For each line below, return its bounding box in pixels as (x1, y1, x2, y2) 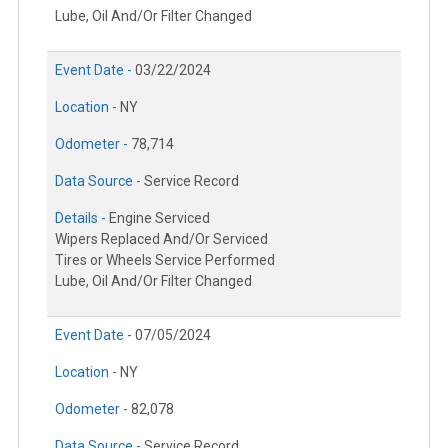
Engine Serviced (109, 210, 210, 227)
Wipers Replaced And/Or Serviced (55, 231, 268, 248)
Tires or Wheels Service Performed (55, 252, 275, 269)
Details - (55, 210, 109, 227)
